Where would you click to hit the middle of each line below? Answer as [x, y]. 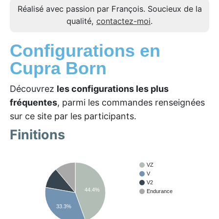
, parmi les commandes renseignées [131, 103]
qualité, [81, 21]
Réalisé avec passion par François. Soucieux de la [109, 9]
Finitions [37, 135]
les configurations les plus [113, 89]
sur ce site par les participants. [73, 116]
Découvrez [33, 89]
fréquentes [33, 103]
